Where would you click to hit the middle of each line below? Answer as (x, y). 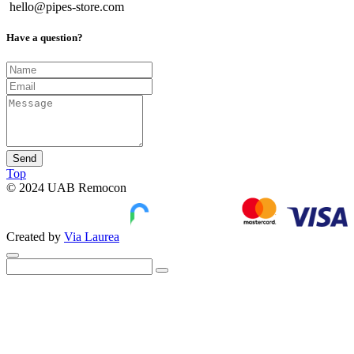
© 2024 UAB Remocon (66, 188)
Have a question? (45, 38)
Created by (35, 237)
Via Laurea (92, 237)
